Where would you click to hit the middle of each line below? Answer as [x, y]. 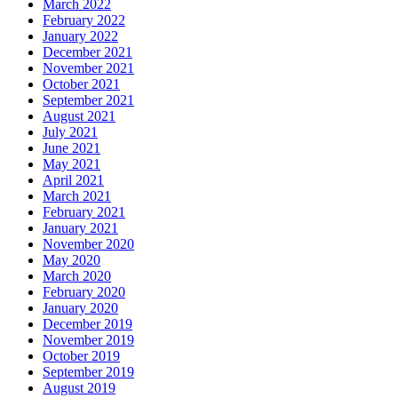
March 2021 [77, 196]
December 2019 [88, 324]
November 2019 [88, 340]
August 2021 [79, 116]
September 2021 [88, 100]
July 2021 [70, 132]
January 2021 [80, 228]
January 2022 [80, 36]
